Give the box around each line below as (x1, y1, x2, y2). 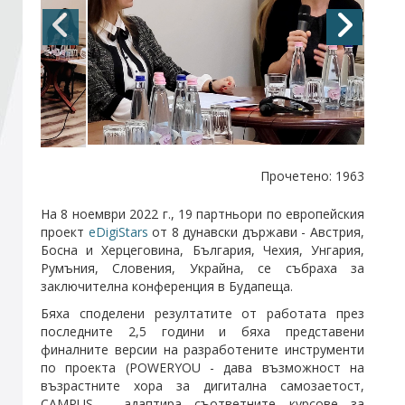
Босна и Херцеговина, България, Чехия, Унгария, (41, 241, 364, 259)
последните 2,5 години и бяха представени (41, 323, 364, 340)
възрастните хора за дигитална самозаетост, (41, 377, 364, 394)
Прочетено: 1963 (260, 167, 364, 184)
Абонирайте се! (282, 87, 382, 106)
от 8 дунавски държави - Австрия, (147, 223, 365, 240)
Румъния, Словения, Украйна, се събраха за (41, 259, 364, 277)
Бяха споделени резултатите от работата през (41, 305, 364, 322)
